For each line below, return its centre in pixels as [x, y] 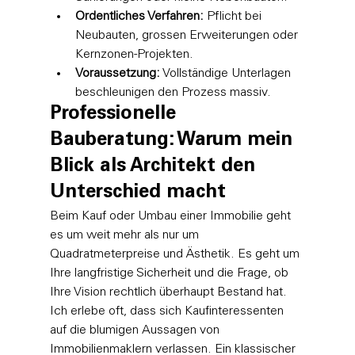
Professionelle [115, 115]
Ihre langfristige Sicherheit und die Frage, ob [170, 273]
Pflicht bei [234, 16]
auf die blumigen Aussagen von [136, 330]
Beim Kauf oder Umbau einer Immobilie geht [172, 216]
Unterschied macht [137, 193]
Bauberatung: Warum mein [174, 141]
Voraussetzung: [117, 73]
